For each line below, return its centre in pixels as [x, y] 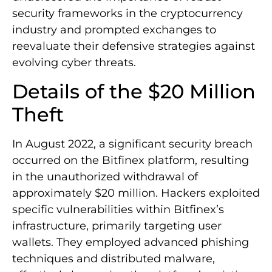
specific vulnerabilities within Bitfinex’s [118, 209]
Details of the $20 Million [134, 91]
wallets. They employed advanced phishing [131, 242]
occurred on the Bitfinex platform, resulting [131, 160]
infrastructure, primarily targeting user [117, 226]
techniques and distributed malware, [114, 258]
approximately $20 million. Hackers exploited [136, 193]
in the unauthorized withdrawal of [105, 176]
